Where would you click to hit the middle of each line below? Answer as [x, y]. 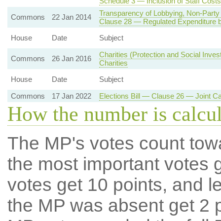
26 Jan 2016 [71, 58]
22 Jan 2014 [71, 17]
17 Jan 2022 [71, 96]
